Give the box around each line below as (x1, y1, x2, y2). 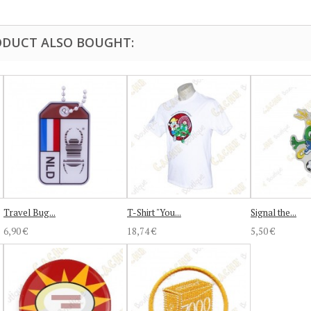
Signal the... (251, 205, 296, 219)
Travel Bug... (3, 205, 56, 219)
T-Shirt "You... (127, 205, 181, 219)
